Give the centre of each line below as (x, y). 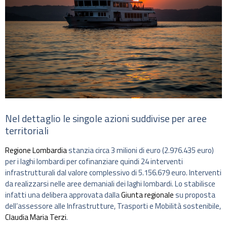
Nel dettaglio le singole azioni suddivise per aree (106, 119)
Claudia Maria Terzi (36, 217)
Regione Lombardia (36, 150)
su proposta (195, 195)
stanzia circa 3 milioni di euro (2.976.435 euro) (140, 150)
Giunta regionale (147, 195)
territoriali (27, 131)
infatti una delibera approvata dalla (63, 195)
